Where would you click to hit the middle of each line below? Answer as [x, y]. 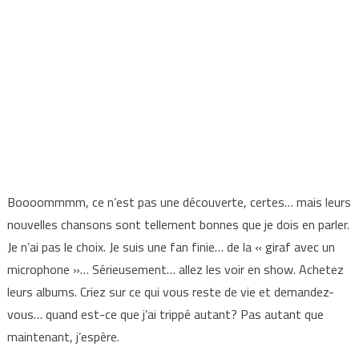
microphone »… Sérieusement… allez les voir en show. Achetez [175, 270]
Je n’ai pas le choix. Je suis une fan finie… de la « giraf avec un [171, 247]
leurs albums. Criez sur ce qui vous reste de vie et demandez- [170, 292]
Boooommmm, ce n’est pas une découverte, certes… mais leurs [179, 202]
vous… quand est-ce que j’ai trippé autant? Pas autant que [165, 315]
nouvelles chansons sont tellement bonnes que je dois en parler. [178, 225]
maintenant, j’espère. [63, 337]
